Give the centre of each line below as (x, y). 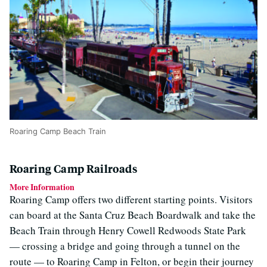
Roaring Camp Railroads (73, 168)
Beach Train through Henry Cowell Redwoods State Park (128, 230)
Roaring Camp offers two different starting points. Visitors (131, 199)
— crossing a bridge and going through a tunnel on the (125, 246)
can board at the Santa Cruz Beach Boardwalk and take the (133, 215)
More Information (42, 187)
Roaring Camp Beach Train (58, 131)
